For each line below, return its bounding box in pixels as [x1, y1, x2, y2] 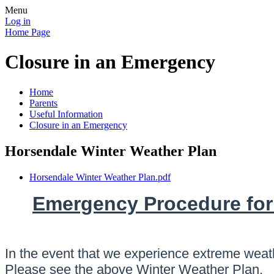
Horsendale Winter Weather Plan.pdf [29, 171, 171, 182]
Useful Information [29, 108, 103, 119]
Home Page [5, 27, 50, 37]
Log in [5, 16, 31, 26]
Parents [29, 97, 57, 108]
